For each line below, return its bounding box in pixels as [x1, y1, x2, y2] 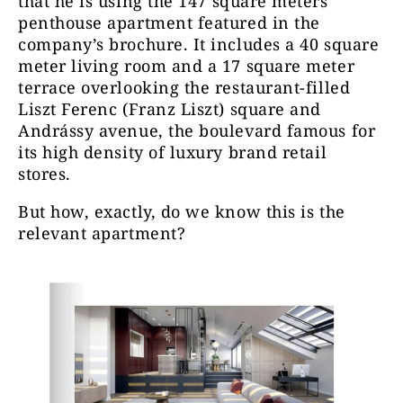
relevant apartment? [18, 221, 186, 244]
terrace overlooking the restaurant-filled [18, 76, 351, 98]
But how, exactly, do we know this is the [18, 200, 345, 222]
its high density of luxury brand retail [18, 140, 327, 163]
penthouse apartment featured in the [18, 11, 320, 33]
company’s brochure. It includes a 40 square [18, 32, 380, 55]
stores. [18, 162, 76, 184]
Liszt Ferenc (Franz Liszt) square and [18, 97, 321, 120]
